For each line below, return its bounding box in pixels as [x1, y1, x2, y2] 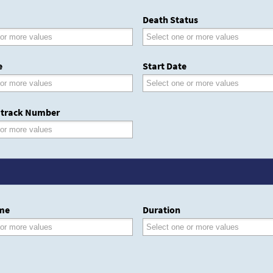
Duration [143, 204, 180, 216]
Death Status [143, 13, 198, 26]
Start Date [143, 60, 186, 73]
